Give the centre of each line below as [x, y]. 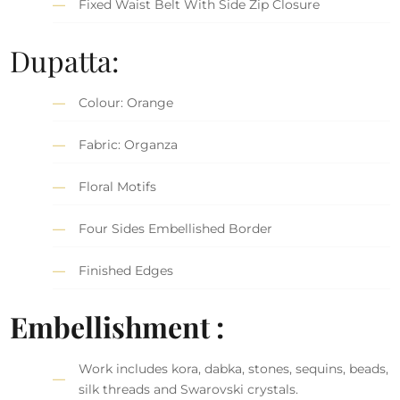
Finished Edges [126, 270]
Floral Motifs [118, 186]
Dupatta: [65, 60]
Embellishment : [117, 326]
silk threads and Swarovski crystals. [189, 389]
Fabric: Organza [129, 144]
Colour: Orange [126, 102]
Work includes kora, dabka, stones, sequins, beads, [234, 368]
